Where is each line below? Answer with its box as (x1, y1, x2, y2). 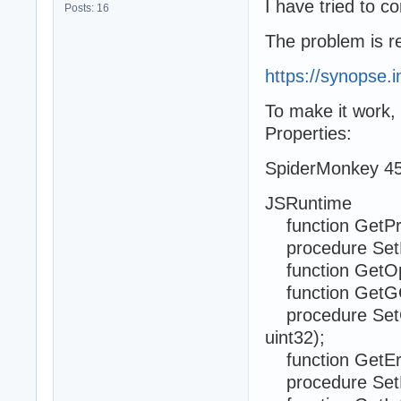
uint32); (265, 327, 325, 347)
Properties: (265, 123, 352, 143)
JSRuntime (265, 192, 357, 213)
